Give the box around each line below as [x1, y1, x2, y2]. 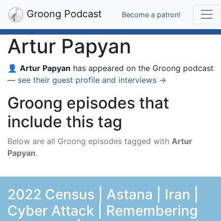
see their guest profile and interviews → [18, 75, 166, 85]
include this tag [7, 112, 122, 131]
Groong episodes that [7, 93, 169, 112]
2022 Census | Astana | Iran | [7, 186, 199, 203]
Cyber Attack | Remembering [7, 202, 198, 219]
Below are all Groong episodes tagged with [7, 136, 172, 146]
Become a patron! [122, 10, 181, 19]
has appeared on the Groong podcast [71, 63, 214, 73]
